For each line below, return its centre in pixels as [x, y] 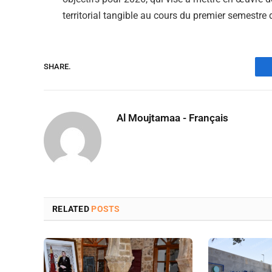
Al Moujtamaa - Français [172, 117]
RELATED [72, 209]
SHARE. [57, 67]
